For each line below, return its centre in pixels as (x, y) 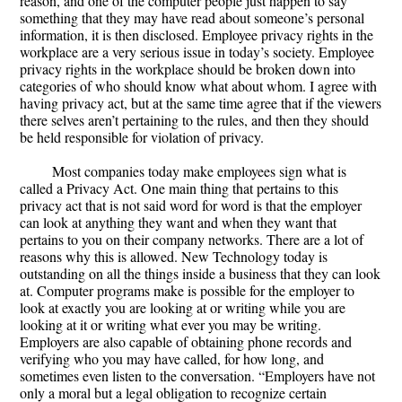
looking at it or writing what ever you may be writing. (170, 324)
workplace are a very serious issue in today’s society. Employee (197, 52)
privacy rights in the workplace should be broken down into (188, 69)
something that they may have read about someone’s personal (192, 17)
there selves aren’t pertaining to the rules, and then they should (194, 120)
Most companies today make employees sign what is (199, 171)
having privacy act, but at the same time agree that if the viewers (201, 103)
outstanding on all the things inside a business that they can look (200, 273)
